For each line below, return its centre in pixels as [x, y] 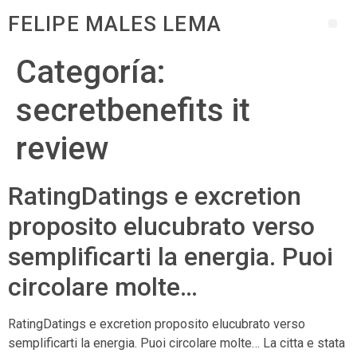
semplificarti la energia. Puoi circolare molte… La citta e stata [177, 343]
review [63, 149]
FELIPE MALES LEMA [115, 24]
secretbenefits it [133, 110]
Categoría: [91, 72]
